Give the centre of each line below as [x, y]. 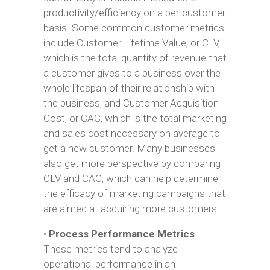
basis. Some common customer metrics [133, 28]
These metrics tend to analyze [110, 249]
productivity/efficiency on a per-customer [134, 13]
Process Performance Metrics [121, 234]
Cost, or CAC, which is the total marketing [135, 118]
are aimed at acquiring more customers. [131, 209]
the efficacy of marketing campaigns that [134, 193]
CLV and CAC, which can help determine [130, 178]
